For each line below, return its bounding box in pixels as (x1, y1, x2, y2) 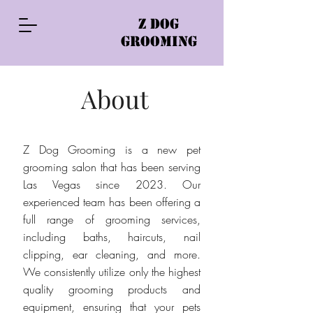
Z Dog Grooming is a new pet (23, 142, 201, 157)
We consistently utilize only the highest (23, 264, 201, 279)
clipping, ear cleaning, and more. (23, 247, 201, 262)
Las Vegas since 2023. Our (23, 177, 201, 192)
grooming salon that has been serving (23, 159, 201, 175)
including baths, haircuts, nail (23, 229, 201, 245)
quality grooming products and (23, 282, 201, 297)
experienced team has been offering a (23, 194, 201, 210)
